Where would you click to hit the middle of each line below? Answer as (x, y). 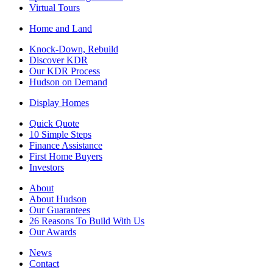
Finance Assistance (66, 145)
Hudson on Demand (68, 82)
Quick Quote (54, 123)
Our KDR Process (65, 71)
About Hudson (58, 199)
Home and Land (61, 28)
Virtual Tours (55, 7)
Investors (47, 167)
